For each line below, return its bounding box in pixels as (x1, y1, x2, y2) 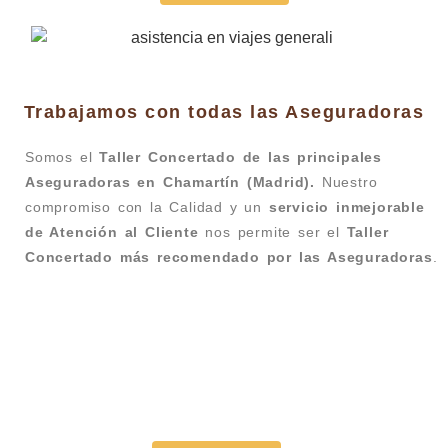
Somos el (25, 149, 100, 166)
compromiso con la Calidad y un (25, 199, 263, 216)
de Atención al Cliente (25, 224, 206, 241)
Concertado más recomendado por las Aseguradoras (25, 249, 433, 266)
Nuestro (321, 174, 378, 191)
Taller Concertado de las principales (99, 149, 383, 166)
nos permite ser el (205, 224, 347, 241)
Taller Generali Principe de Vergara (69, 399, 379, 420)
